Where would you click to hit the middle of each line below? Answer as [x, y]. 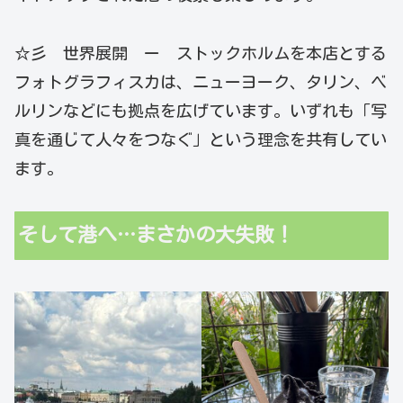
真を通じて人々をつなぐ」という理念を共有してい [201, 139]
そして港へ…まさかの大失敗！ [157, 235]
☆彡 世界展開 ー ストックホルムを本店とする [201, 53]
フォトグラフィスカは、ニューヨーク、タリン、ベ [201, 81]
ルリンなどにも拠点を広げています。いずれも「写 [201, 110]
